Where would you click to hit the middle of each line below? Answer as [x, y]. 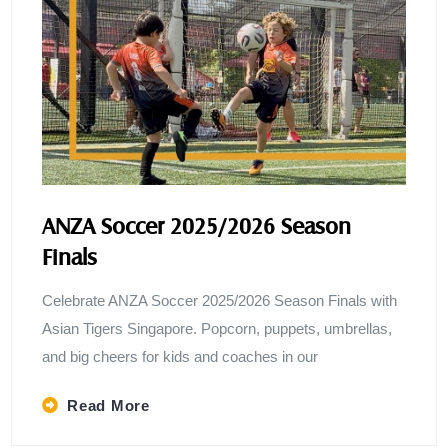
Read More [108, 405]
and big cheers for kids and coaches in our [180, 356]
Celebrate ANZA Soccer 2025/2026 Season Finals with [220, 300]
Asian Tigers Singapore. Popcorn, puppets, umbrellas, [217, 328]
